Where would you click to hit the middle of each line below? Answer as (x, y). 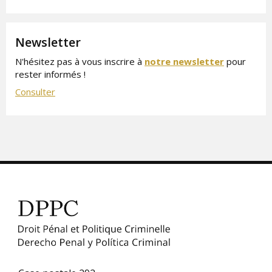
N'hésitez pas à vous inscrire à (80, 61)
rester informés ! (50, 74)
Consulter (35, 91)
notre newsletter (184, 61)
